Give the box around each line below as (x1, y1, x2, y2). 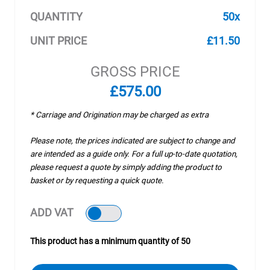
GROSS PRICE (90, 63, 180, 80)
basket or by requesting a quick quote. (30, 176, 164, 185)
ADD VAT (30, 206, 74, 219)
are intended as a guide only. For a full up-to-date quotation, (30, 149, 237, 159)
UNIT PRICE (30, 34, 87, 47)
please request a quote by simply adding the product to (30, 163, 222, 172)
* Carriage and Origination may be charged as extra (30, 110, 209, 119)
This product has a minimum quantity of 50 (30, 236, 190, 246)
